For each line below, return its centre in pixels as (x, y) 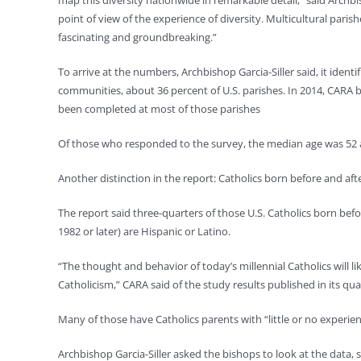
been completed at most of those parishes (159, 109)
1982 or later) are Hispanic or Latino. (144, 231)
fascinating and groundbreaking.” (137, 37)
